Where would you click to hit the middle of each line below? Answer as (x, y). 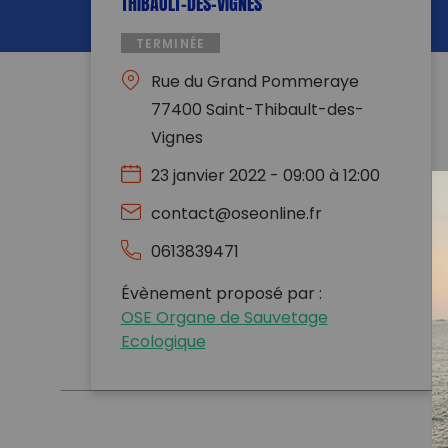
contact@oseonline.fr (236, 215)
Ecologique (163, 343)
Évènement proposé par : (221, 295)
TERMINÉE (170, 45)
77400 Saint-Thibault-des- (257, 111)
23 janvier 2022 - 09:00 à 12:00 (265, 177)
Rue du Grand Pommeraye (254, 83)
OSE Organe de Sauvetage (224, 319)
